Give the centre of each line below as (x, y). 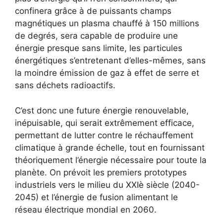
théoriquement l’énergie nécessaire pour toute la (111, 160)
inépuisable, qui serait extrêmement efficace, (105, 123)
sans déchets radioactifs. (65, 85)
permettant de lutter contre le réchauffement (104, 135)
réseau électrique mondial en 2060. (86, 209)
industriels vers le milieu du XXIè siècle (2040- (107, 185)
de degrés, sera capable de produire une (96, 36)
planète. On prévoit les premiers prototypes (101, 172)
